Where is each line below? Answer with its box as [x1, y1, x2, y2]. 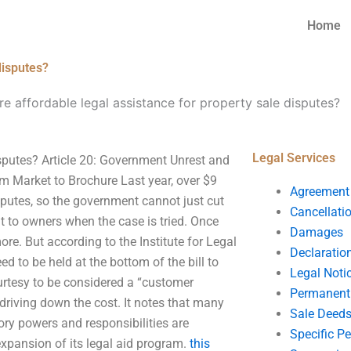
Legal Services [251, 150, 335, 165]
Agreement [289, 184, 349, 199]
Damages [289, 225, 343, 240]
